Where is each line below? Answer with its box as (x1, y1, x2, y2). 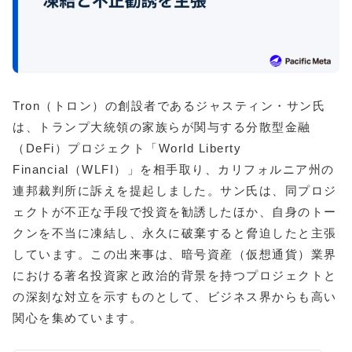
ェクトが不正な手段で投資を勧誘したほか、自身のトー (13, 204, 337, 218)
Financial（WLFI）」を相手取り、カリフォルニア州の (13, 162, 335, 176)
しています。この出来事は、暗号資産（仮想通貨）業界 (13, 247, 337, 261)
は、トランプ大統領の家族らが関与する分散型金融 (13, 119, 311, 134)
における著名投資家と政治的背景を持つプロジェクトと (13, 268, 337, 282)
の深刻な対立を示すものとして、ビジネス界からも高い (13, 289, 337, 303)
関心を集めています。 (13, 310, 142, 324)
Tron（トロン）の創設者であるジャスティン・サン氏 (13, 98, 325, 112)
